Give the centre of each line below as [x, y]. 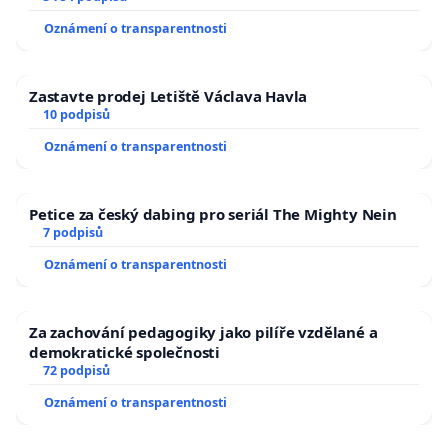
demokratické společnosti [124, 352]
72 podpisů [76, 371]
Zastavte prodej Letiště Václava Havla [168, 96]
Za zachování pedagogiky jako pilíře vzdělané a [203, 332]
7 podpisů [72, 233]
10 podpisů [76, 115]
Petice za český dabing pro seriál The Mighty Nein [213, 214]
